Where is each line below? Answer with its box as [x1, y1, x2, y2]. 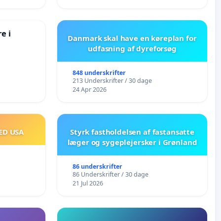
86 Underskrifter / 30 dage [72, 170, 148, 179]
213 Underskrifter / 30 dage [72, 76, 152, 85]
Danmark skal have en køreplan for [68, 33, 197, 43]
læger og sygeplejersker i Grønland [67, 137, 197, 147]
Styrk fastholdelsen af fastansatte [70, 126, 194, 137]
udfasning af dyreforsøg [88, 43, 177, 53]
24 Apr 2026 [72, 85, 107, 94]
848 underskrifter [72, 68, 126, 77]
